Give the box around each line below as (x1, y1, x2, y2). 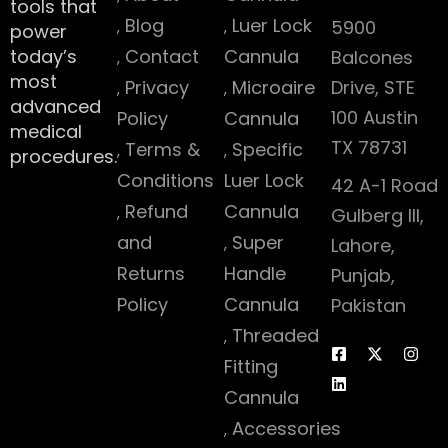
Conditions (117, 168, 214, 193)
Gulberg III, (331, 203, 424, 228)
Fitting (224, 354, 278, 379)
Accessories (232, 416, 341, 441)
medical (10, 119, 82, 144)
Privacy (125, 75, 189, 100)
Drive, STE (331, 75, 415, 100)
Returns (117, 261, 185, 286)
